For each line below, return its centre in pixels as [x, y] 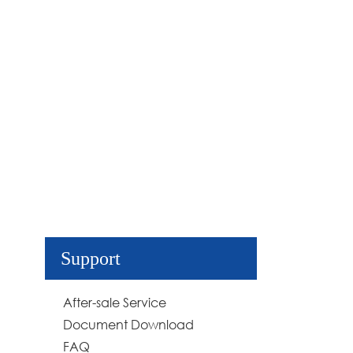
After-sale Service [115, 302]
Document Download [128, 324]
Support [91, 258]
